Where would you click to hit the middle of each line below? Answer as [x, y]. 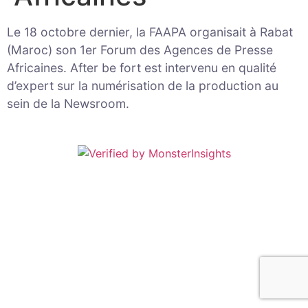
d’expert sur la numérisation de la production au [143, 86]
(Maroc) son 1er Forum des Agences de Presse [140, 50]
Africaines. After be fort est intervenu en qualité [142, 68]
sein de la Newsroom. [68, 104]
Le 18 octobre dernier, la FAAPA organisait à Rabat [150, 32]
